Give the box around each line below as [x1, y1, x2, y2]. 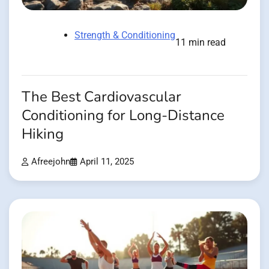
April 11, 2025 [80, 156, 134, 167]
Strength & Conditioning [74, 29, 175, 41]
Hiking [22, 124, 64, 144]
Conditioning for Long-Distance [22, 105, 225, 125]
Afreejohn [31, 156, 70, 167]
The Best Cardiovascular [22, 86, 181, 107]
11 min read [175, 36, 226, 48]
